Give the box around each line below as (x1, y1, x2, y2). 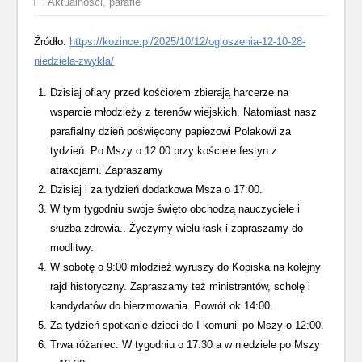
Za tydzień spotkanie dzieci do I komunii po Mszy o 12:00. (50, 319, 325, 331)
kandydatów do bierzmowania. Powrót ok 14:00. (50, 300, 274, 312)
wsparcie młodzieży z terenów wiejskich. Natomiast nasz (50, 106, 318, 118)
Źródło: (34, 36, 70, 48)
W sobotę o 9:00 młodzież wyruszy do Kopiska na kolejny (50, 261, 322, 273)
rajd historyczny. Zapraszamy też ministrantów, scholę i (50, 280, 311, 293)
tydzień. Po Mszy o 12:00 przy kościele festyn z (50, 145, 278, 157)
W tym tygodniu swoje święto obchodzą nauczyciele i (50, 203, 301, 215)
